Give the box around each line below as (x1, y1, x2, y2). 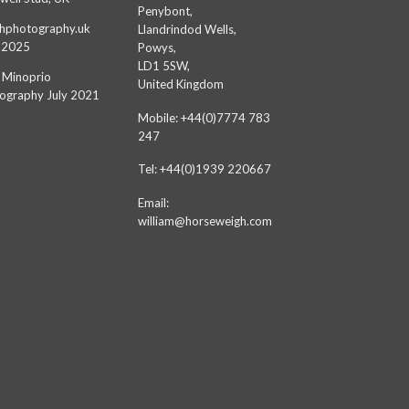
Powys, (138, 39, 176, 55)
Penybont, (138, 3, 193, 18)
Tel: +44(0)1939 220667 (138, 162, 271, 177)
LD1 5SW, (138, 58, 190, 73)
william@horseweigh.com (138, 214, 272, 229)
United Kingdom (138, 76, 224, 91)
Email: (138, 195, 169, 211)
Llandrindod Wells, (138, 21, 236, 37)
